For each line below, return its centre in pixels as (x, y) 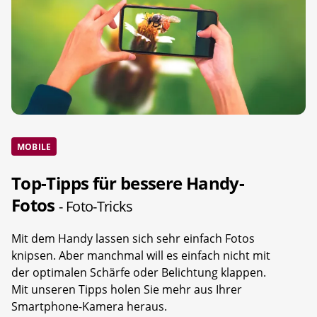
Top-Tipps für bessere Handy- (128, 183)
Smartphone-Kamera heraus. (89, 307)
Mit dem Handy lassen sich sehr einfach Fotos (133, 239)
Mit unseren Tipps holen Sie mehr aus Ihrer (127, 290)
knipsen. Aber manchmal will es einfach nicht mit (141, 256)
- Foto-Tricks (96, 207)
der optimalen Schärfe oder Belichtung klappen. (139, 273)
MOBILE (34, 146)
